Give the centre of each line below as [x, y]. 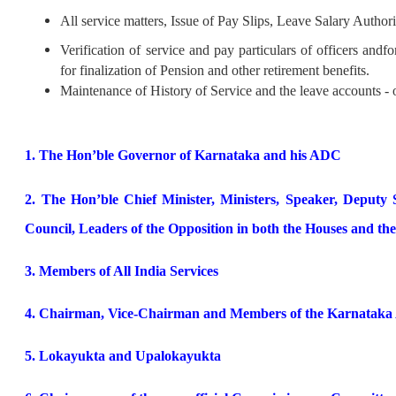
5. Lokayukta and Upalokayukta [123, 355]
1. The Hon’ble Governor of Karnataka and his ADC [183, 155]
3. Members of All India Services [122, 270]
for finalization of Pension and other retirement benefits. [215, 70]
